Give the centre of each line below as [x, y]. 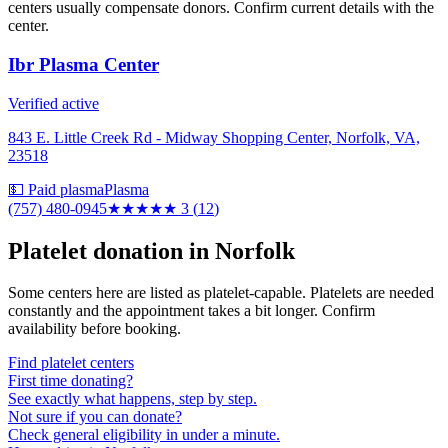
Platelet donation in [111, 250]
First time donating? [70, 381]
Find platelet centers [71, 363]
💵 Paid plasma [56, 189]
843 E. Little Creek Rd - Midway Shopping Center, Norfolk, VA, [214, 137]
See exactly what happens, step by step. [132, 399]
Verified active [53, 103]
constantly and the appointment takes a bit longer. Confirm [191, 311]
